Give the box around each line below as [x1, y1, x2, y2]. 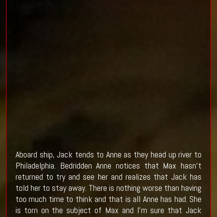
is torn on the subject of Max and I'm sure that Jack [15, 204, 202, 216]
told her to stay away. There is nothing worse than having [15, 182, 202, 194]
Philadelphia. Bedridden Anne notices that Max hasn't [15, 160, 202, 171]
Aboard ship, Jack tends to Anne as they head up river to [15, 149, 202, 160]
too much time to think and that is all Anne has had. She [15, 193, 202, 205]
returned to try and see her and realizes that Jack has [15, 171, 202, 183]
